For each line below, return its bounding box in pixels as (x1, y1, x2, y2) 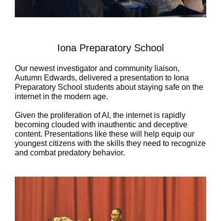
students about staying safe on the (82, 83, 203, 91)
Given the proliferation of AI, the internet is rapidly (15, 111, 185, 119)
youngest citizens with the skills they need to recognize (15, 139, 206, 147)
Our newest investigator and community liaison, (15, 64, 180, 73)
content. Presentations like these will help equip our (15, 130, 194, 138)
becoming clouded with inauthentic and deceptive (15, 120, 187, 129)
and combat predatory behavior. (15, 148, 125, 157)
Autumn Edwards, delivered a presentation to (15, 74, 174, 82)
